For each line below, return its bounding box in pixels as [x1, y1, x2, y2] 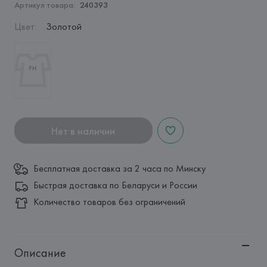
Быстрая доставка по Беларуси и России [33, 179, 197, 191]
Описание [14, 245, 66, 260]
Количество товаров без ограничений [33, 195, 185, 208]
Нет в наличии [51, 123, 116, 138]
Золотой [45, 20, 82, 33]
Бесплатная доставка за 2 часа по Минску [33, 162, 206, 175]
